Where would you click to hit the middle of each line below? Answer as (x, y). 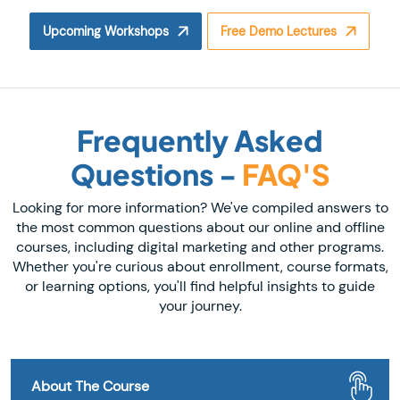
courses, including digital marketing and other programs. (200, 246)
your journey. (200, 305)
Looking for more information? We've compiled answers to (200, 207)
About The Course (90, 386)
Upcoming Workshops (106, 31)
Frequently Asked (200, 140)
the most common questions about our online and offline (200, 227)
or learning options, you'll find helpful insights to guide (200, 286)
